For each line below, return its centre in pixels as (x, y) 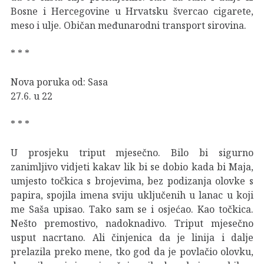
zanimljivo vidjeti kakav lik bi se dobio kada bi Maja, (132, 166)
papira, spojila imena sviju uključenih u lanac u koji (132, 195)
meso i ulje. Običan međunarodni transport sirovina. (128, 25)
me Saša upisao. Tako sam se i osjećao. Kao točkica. (132, 209)
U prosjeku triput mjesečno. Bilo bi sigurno (132, 152)
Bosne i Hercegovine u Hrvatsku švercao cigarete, (132, 11)
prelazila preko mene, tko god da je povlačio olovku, (132, 251)
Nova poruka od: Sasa (59, 82)
